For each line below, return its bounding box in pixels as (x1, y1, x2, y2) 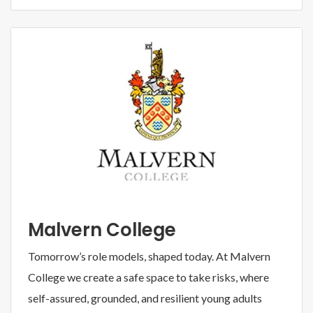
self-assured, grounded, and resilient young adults (28, 291, 262, 305)
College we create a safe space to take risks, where (28, 270, 269, 284)
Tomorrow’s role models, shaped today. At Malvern (28, 249, 270, 263)
